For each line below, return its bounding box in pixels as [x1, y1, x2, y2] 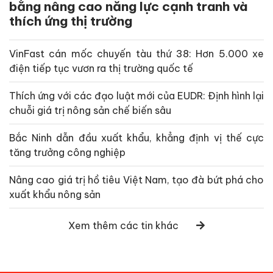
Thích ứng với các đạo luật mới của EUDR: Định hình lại [9, 90, 264, 102]
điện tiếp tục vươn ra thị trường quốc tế [9, 62, 193, 75]
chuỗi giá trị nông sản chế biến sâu [9, 104, 171, 117]
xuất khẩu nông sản [9, 188, 101, 201]
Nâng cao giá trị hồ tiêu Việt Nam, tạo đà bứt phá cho [9, 174, 264, 186]
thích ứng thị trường [9, 13, 132, 30]
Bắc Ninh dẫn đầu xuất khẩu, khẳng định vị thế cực [9, 132, 264, 144]
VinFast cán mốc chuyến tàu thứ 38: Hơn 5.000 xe [9, 48, 264, 60]
